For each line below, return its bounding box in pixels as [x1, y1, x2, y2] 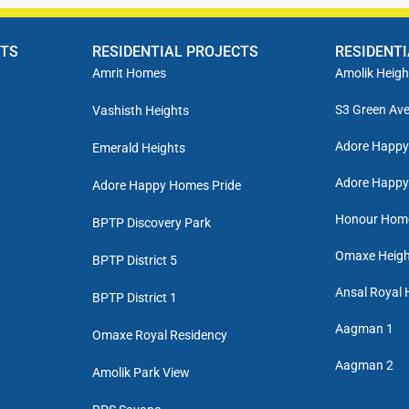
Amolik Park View [91, 364, 190, 380]
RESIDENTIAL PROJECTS [91, 42, 258, 60]
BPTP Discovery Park [91, 215, 211, 230]
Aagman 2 [335, 357, 394, 372]
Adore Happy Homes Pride [91, 177, 241, 193]
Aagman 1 [335, 320, 394, 336]
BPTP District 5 [91, 252, 177, 267]
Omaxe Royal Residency [91, 327, 227, 342]
